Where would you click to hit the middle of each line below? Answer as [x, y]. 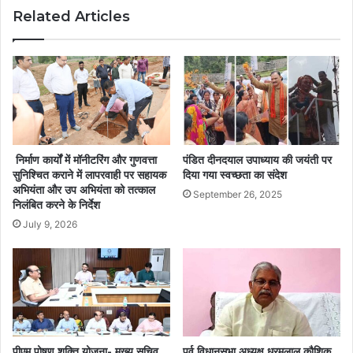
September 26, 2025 [238, 194]
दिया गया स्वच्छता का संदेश [235, 175]
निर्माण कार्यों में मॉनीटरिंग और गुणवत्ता [85, 160]
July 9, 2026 [50, 224]
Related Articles [71, 16]
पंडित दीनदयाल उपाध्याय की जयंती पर [257, 160]
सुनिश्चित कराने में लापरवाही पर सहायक [89, 175]
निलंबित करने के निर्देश [56, 204]
